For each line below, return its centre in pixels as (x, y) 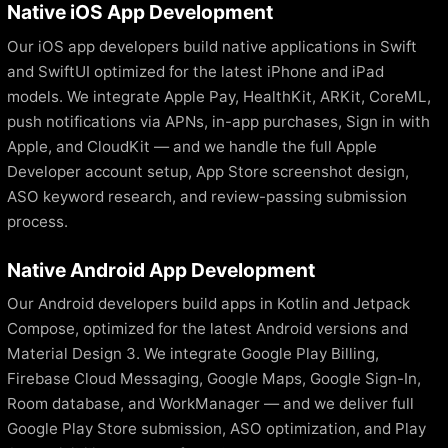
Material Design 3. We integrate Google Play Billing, (193, 354)
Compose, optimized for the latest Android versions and (207, 329)
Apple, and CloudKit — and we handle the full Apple (192, 146)
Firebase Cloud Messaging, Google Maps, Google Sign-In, (214, 379)
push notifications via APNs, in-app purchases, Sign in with (218, 121)
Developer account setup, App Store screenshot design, (208, 171)
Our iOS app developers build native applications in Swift (212, 46)
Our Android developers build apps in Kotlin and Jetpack (208, 304)
